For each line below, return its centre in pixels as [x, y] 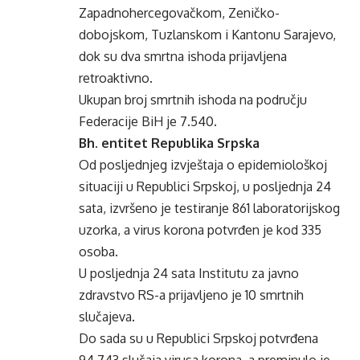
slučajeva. [107, 317]
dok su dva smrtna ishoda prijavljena [183, 56]
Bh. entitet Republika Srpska [169, 143]
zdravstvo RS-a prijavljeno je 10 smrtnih [191, 295]
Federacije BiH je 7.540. [148, 121]
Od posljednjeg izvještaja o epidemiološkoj [203, 165]
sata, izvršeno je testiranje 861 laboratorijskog [209, 208]
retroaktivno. [116, 78]
